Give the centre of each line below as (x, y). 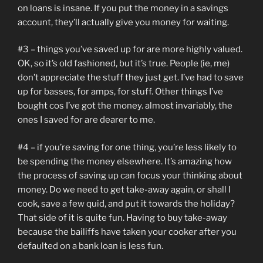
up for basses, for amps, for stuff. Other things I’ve (120, 92)
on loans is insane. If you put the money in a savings (123, 8)
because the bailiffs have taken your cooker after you (127, 232)
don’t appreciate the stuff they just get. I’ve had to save (131, 77)
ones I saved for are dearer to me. (86, 120)
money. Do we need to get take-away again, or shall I (124, 189)
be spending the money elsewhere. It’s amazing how (125, 161)
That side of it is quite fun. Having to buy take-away (122, 218)
